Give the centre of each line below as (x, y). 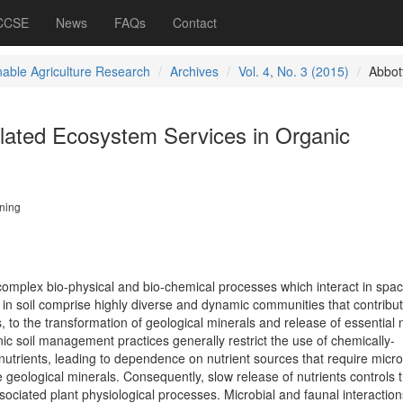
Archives (194, 71)
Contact (195, 22)
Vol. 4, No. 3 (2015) (293, 71)
